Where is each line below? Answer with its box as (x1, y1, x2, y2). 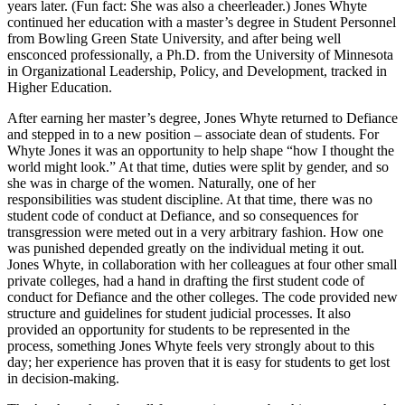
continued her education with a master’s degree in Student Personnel (7, 14, 396, 30)
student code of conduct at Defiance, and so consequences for (7, 207, 358, 223)
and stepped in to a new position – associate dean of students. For (7, 126, 379, 142)
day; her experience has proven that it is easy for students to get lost (7, 353, 390, 370)
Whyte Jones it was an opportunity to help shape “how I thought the (7, 142, 394, 158)
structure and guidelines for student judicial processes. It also (7, 305, 351, 321)
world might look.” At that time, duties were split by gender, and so (7, 158, 389, 174)
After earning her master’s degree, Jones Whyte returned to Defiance (7, 109, 398, 126)
